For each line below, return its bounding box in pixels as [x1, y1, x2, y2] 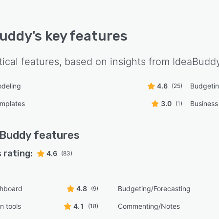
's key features [32, 28, 128, 44]
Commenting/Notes [118, 202, 180, 210]
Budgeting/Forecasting [118, 184, 191, 193]
